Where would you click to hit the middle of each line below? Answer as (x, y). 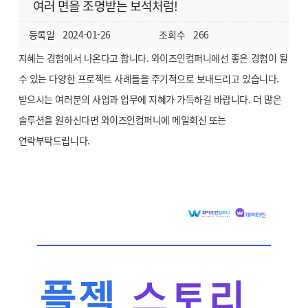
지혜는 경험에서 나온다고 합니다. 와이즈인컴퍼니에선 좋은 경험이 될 (153, 58)
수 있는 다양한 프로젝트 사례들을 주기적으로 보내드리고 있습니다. (148, 78)
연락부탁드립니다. (54, 140)
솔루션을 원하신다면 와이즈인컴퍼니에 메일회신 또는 (122, 120)
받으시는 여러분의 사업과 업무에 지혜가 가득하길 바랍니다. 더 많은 (150, 99)
